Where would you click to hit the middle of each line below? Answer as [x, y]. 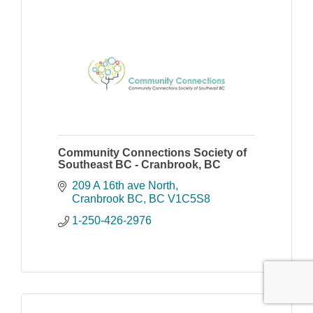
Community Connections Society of [152, 153]
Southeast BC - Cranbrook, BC [139, 165]
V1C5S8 [189, 199]
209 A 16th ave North [124, 186]
